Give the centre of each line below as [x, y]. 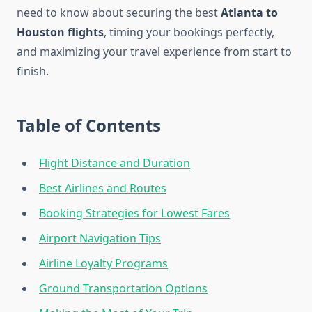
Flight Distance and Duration [115, 163]
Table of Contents [89, 125]
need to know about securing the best [119, 13]
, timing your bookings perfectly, [189, 32]
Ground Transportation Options [123, 289]
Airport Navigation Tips [100, 239]
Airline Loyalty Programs [103, 264]
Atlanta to [249, 13]
